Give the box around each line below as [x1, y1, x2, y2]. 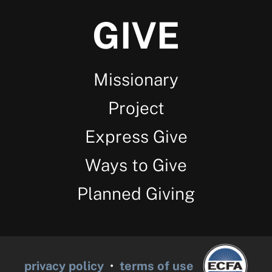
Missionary [93, 69, 178, 89]
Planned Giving [77, 183, 195, 203]
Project [107, 98, 165, 118]
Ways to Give [85, 155, 187, 175]
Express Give [84, 126, 188, 146]
